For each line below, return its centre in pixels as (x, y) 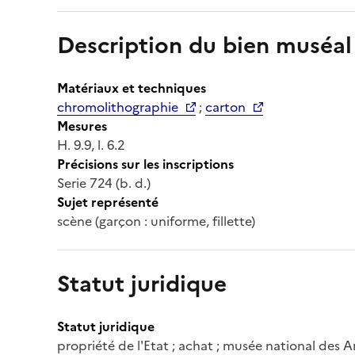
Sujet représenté (108, 202)
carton (225, 107)
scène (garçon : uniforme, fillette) (156, 221)
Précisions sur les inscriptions (145, 164)
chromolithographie (118, 107)
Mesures (82, 126)
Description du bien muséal (204, 45)
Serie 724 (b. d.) (104, 183)
